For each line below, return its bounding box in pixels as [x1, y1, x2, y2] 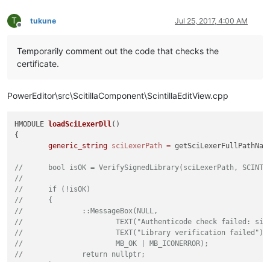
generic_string [48, 142, 108, 151]
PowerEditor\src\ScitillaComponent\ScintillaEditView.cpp [7, 90, 228, 101]
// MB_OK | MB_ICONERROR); [116, 239, 209, 248]
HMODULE [14, 120, 49, 129]
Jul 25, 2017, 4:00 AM [175, 16, 248, 26]
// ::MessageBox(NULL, [82, 207, 159, 216]
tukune [30, 16, 56, 26]
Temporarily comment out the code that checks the [17, 46, 219, 57]
